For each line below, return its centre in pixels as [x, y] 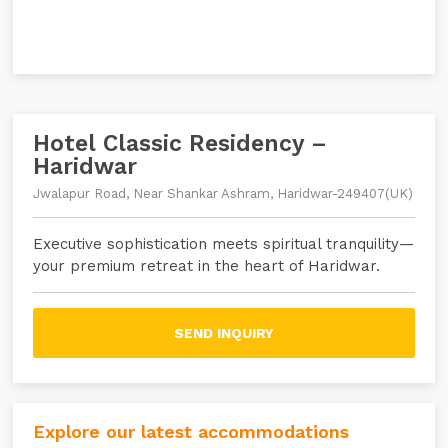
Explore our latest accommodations [191, 431]
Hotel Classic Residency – [180, 143]
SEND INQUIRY [223, 333]
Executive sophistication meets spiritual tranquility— [224, 244]
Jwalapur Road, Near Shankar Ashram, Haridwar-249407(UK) [223, 193]
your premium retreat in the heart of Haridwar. [207, 266]
